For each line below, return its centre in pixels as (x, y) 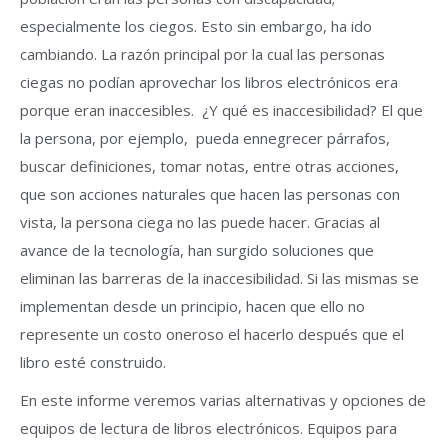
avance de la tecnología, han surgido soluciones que (197, 250)
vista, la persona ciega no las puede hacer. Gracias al (200, 222)
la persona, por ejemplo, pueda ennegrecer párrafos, (205, 138)
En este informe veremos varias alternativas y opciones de (223, 400)
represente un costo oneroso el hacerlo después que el (212, 334)
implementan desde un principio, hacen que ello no (192, 306)
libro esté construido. (93, 362)
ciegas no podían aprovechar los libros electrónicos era (209, 82)
